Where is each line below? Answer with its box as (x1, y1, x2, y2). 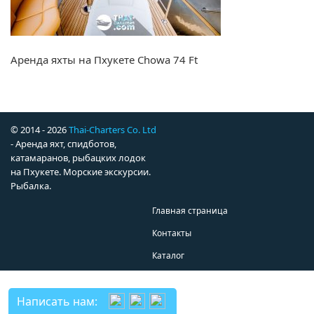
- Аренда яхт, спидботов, (11, 137, 116, 151)
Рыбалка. (11, 179, 51, 193)
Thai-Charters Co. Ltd (69, 123, 156, 137)
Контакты (152, 227, 191, 240)
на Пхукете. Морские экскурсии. (11, 165, 151, 179)
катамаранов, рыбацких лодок (11, 151, 146, 165)
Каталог (152, 250, 184, 262)
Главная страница (152, 205, 228, 217)
